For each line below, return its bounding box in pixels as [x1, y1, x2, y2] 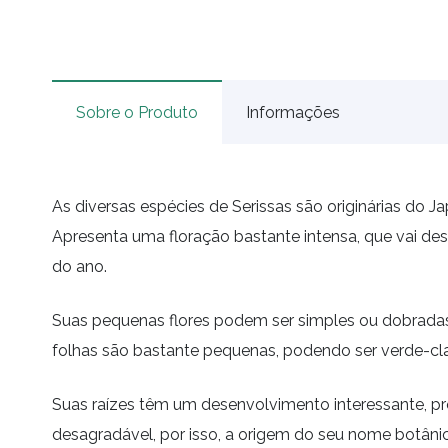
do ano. [52, 257, 107, 276]
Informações [246, 103, 340, 122]
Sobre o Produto [76, 103, 198, 122]
